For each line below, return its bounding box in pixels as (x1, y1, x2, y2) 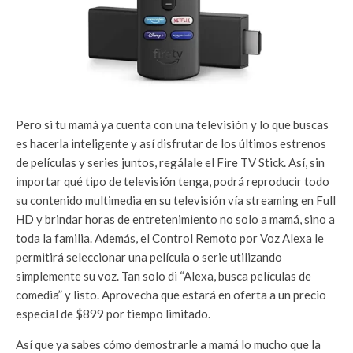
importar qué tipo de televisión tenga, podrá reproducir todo (16, 173, 329, 188)
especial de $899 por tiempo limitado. (16, 306, 213, 321)
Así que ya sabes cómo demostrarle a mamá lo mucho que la (16, 336, 321, 351)
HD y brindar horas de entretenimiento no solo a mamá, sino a (16, 211, 335, 226)
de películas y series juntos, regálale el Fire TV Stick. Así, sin (16, 154, 325, 169)
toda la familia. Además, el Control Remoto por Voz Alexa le (16, 230, 324, 245)
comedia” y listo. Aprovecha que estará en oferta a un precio (16, 287, 326, 302)
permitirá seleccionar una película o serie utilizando (16, 249, 282, 264)
